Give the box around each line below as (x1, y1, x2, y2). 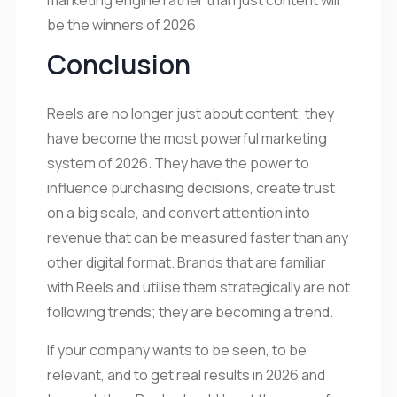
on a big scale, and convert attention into (47, 202, 310, 222)
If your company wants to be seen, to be (47, 339, 307, 360)
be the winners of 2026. (47, 14, 199, 35)
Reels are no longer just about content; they (47, 103, 334, 123)
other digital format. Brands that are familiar (47, 252, 326, 272)
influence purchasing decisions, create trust (47, 177, 335, 198)
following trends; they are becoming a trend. (47, 301, 333, 322)
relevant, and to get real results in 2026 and (47, 364, 325, 385)
